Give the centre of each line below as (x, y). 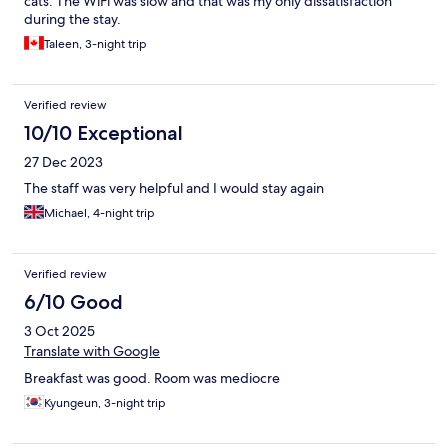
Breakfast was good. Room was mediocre (152, 378)
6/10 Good (73, 302)
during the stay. (72, 19)
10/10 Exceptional (103, 133)
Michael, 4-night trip (99, 213)
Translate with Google (92, 351)
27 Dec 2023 (63, 162)
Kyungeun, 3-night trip (105, 403)
